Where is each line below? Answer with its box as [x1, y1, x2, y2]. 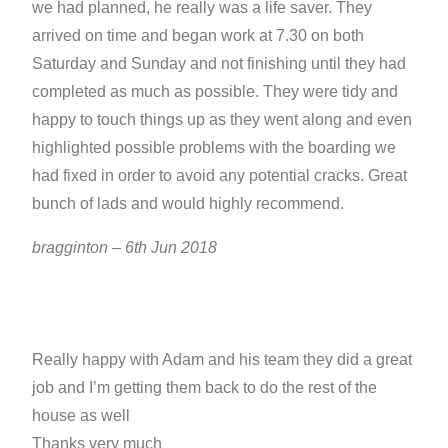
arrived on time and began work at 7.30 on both [32, 26, 365, 44]
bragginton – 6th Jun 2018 [32, 238, 218, 256]
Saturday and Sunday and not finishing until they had [32, 54, 407, 72]
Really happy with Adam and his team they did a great [32, 350, 413, 368]
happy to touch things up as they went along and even [32, 110, 413, 128]
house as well [32, 406, 131, 424]
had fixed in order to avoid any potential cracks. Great [32, 166, 408, 184]
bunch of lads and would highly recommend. [32, 194, 345, 212]
